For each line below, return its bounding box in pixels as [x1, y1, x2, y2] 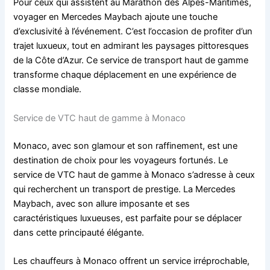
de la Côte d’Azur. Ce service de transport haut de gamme [13, 55, 249, 66]
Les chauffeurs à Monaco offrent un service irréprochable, [13, 255, 250, 266]
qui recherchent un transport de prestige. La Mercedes [13, 183, 236, 195]
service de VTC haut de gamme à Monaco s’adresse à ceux [13, 169, 256, 180]
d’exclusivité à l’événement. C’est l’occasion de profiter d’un [13, 26, 253, 37]
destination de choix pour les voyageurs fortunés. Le [13, 154, 228, 166]
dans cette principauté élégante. [13, 227, 145, 238]
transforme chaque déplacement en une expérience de [13, 69, 237, 81]
